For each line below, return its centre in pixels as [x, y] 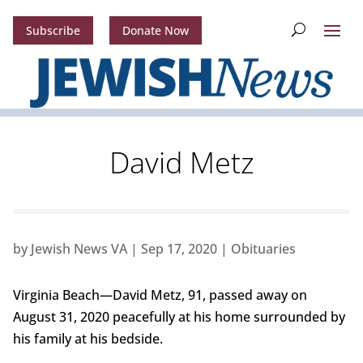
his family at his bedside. [88, 339]
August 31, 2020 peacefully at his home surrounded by [179, 317]
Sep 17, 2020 [179, 249]
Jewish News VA [79, 249]
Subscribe [53, 31]
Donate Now [155, 31]
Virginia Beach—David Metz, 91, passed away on [160, 295]
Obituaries [263, 249]
